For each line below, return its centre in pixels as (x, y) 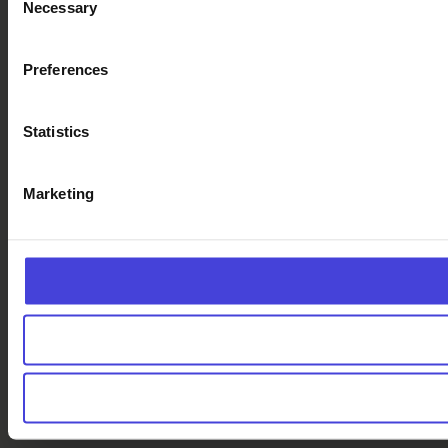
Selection (37, 11)
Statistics (56, 131)
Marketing (58, 193)
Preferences (66, 69)
